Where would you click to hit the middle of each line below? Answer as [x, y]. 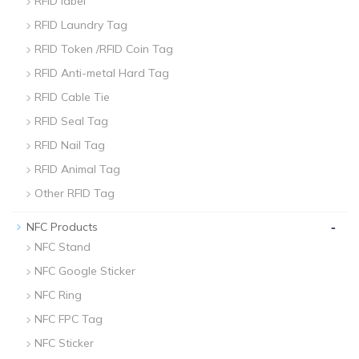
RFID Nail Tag [70, 145]
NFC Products [62, 226]
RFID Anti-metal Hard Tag [102, 73]
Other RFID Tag [75, 193]
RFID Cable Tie [72, 97]
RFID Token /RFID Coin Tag [104, 48]
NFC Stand [63, 246]
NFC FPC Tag [69, 319]
